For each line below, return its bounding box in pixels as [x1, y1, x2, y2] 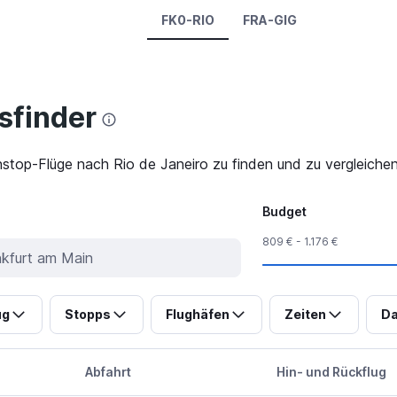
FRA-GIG [243, 12, 297, 27]
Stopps [64, 307, 111, 323]
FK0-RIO [161, 12, 214, 27]
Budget [261, 204, 307, 220]
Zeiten [284, 307, 326, 323]
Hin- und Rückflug [276, 364, 387, 380]
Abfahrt [84, 364, 131, 380]
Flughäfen [165, 307, 230, 323]
